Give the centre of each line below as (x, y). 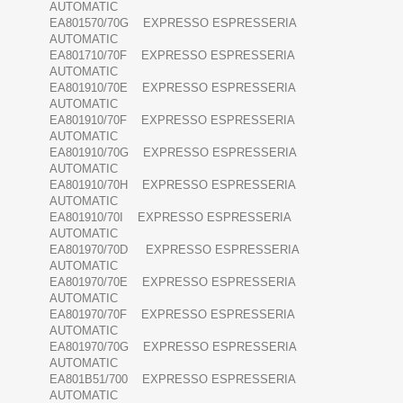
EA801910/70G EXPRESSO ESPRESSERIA (173, 153)
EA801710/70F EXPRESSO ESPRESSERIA (172, 56)
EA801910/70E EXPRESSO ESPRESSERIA (172, 88)
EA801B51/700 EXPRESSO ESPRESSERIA (172, 380)
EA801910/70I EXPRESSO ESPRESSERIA (170, 218)
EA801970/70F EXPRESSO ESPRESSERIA (172, 315)
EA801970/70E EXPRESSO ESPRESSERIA (172, 282)
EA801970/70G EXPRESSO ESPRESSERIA (173, 347)
